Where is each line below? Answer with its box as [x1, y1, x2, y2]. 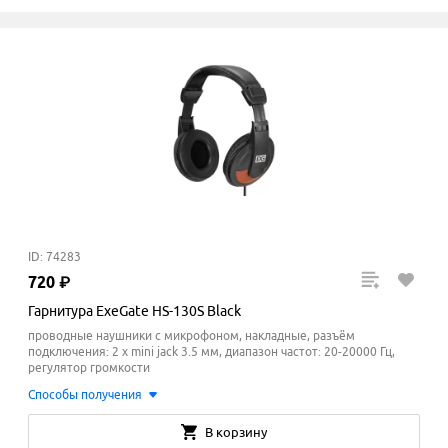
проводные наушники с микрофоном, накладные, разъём [28, 329, 355, 343]
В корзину [205, 425, 267, 440]
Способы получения [28, 388, 142, 402]
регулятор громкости [28, 361, 150, 375]
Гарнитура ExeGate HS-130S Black [28, 303, 241, 320]
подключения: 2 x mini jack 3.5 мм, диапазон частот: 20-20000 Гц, [28, 345, 395, 359]
